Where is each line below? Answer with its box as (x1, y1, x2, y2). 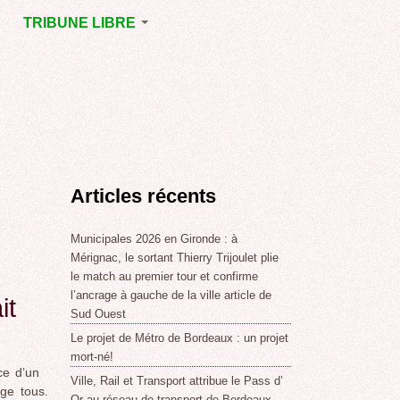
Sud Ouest (71, 307, 127, 321)
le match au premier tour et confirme (71, 270, 259, 284)
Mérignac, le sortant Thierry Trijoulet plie (71, 251, 279, 265)
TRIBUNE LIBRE (22, 15, 139, 30)
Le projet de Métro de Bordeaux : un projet (71, 331, 289, 346)
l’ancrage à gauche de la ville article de (71, 288, 272, 303)
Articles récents (71, 184, 217, 207)
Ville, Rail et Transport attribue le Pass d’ (71, 374, 284, 388)
